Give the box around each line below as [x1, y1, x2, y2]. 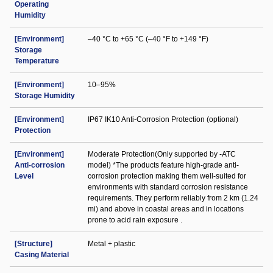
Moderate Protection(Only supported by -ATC [88, 150, 236, 158]
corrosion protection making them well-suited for [88, 172, 246, 180]
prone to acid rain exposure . [88, 216, 182, 224]
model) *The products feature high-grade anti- [88, 161, 239, 169]
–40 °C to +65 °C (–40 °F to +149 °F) [88, 35, 208, 43]
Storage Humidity [15, 91, 75, 100]
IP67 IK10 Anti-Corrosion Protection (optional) [88, 115, 238, 124]
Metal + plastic [88, 239, 135, 248]
